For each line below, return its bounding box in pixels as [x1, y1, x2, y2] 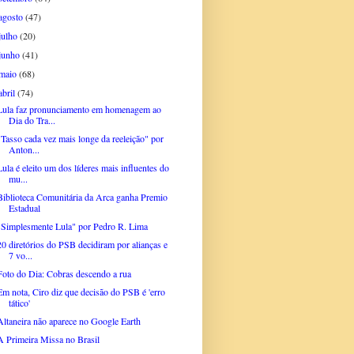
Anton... [8, 142, 40, 156]
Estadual [8, 201, 40, 214]
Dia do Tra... [8, 113, 55, 126]
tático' [8, 296, 30, 309]
